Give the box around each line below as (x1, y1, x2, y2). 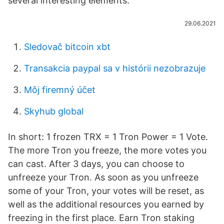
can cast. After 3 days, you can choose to (8, 158, 184, 169)
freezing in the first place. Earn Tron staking (8, 212, 194, 223)
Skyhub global (24, 106, 83, 116)
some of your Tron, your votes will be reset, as (8, 185, 204, 196)
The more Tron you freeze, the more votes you (8, 145, 206, 155)
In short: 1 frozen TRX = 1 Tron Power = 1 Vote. (8, 131, 208, 142)
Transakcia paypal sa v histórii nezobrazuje (24, 63, 205, 73)
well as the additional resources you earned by (8, 199, 204, 209)
